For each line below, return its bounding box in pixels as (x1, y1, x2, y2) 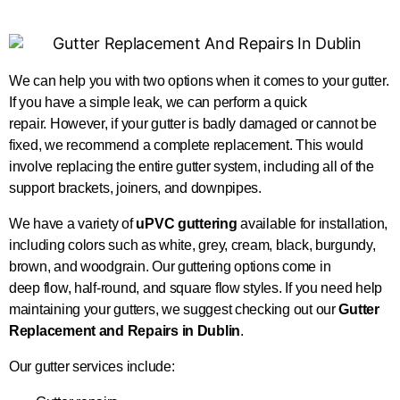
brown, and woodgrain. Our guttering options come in (9, 258, 331, 274)
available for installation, (237, 215, 388, 231)
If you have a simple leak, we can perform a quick (9, 94, 307, 110)
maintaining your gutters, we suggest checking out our (9, 301, 339, 317)
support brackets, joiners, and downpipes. (9, 179, 262, 196)
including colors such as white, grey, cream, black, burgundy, (9, 237, 376, 253)
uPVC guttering (136, 215, 237, 231)
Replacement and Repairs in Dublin (9, 322, 241, 338)
